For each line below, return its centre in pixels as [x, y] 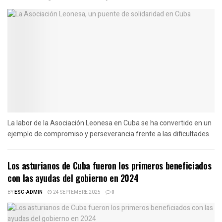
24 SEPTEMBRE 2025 [76, 192]
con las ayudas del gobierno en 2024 [73, 178]
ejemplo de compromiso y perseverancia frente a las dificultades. [109, 134]
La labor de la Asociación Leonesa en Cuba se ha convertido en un [110, 123]
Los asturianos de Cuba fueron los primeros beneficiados [110, 165]
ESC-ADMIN [28, 192]
